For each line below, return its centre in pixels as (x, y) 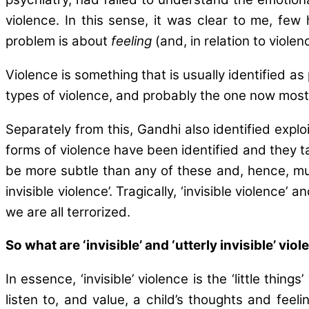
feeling (131, 41)
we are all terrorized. (68, 212)
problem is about (58, 41)
